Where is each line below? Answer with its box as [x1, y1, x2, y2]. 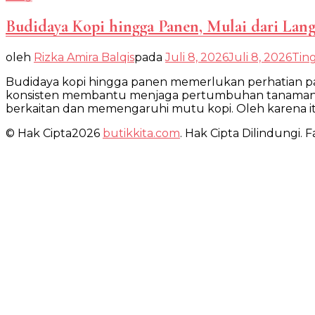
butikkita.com [103, 126, 180, 140]
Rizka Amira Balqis [34, 50, 134, 64]
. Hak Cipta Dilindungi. [180, 126, 302, 140]
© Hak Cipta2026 [6, 126, 103, 140]
